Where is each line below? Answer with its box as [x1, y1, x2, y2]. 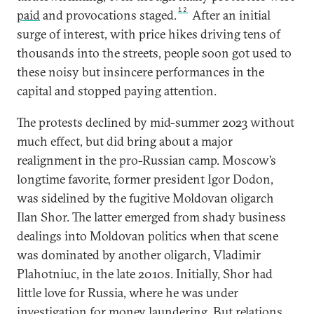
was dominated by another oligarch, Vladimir [17, 247, 261, 263]
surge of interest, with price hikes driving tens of [17, 26, 280, 42]
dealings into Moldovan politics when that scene [17, 228, 278, 244]
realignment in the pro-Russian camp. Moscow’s [17, 152, 276, 168]
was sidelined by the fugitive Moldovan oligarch [17, 190, 274, 206]
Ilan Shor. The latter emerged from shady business [17, 209, 286, 225]
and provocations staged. [40, 7, 177, 23]
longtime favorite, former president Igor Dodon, [17, 171, 273, 187]
